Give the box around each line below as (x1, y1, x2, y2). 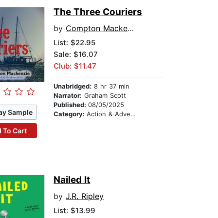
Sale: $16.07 (54, 50, 98, 59)
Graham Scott (82, 91, 127, 100)
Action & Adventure (87, 110, 131, 118)
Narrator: (54, 91, 82, 100)
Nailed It (54, 174, 91, 186)
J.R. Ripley (66, 191, 104, 201)
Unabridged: (54, 82, 92, 91)
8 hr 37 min (91, 82, 130, 91)
